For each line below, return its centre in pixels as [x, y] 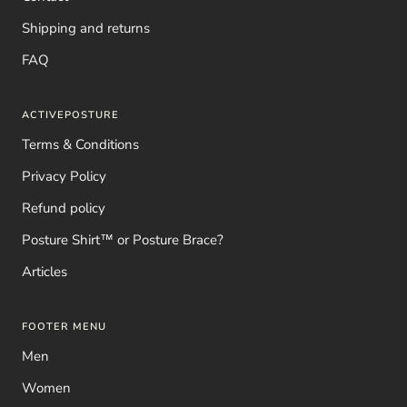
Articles [45, 271]
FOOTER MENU [64, 326]
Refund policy [64, 208]
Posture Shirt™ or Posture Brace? [123, 239]
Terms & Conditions [80, 144]
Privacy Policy [64, 176]
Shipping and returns [86, 28]
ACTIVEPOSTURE [70, 114]
